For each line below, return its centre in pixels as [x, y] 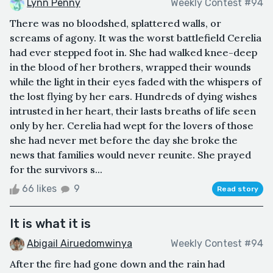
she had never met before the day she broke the [124, 140]
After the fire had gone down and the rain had [117, 264]
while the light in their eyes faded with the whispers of [136, 81]
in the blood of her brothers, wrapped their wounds [130, 67]
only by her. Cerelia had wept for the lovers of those [132, 125]
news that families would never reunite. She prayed [130, 154]
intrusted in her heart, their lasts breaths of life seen [133, 111]
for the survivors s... [56, 169]
